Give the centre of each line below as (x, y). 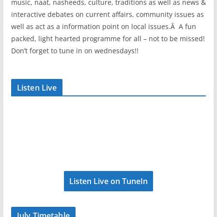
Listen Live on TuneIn (108, 181)
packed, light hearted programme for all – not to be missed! (108, 38)
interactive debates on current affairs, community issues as (107, 14)
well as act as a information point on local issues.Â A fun (103, 26)
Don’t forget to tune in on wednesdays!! (75, 50)
